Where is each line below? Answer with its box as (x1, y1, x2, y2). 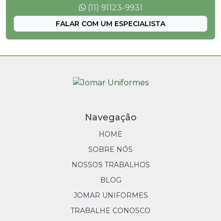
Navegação (84, 111, 137, 123)
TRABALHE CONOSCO (71, 206, 150, 215)
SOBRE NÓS (88, 145, 133, 154)
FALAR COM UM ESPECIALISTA (56, 19, 165, 28)
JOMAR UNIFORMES (73, 190, 148, 200)
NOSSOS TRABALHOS (71, 160, 150, 169)
